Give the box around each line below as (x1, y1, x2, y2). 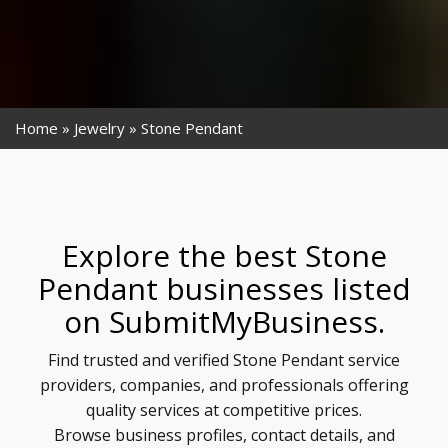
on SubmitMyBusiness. (63, 301, 385, 342)
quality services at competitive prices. (86, 399, 362, 421)
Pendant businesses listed (37, 268, 411, 309)
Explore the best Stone (61, 235, 387, 276)
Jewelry (74, 118, 125, 138)
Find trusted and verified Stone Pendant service (48, 349, 400, 371)
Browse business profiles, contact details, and (53, 424, 395, 446)
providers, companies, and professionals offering (39, 374, 409, 396)
